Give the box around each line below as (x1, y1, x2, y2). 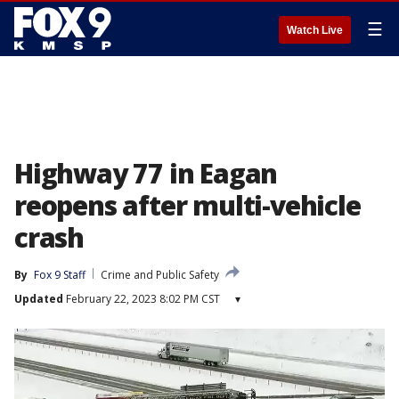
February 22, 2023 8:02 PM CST (63, 291, 220, 306)
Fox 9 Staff (34, 267, 85, 282)
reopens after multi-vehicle (14, 187, 361, 224)
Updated (14, 291, 63, 306)
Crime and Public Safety (101, 267, 219, 282)
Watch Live (287, 24, 343, 37)
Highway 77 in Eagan (14, 155, 278, 191)
